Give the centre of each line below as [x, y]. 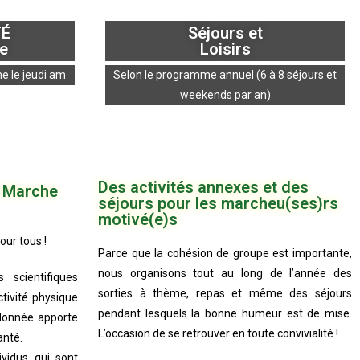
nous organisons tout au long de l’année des [225, 273]
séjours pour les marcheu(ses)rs [218, 203]
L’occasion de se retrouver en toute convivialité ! [218, 333]
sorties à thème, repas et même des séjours [225, 293]
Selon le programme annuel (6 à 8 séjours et [225, 75]
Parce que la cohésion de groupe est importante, [225, 253]
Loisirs [225, 49]
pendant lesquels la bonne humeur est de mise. [225, 313]
